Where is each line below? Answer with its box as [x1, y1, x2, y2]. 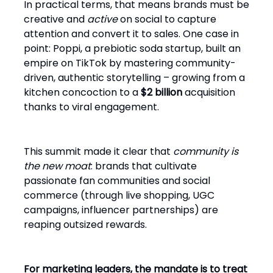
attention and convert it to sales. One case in [24, 27, 239, 41]
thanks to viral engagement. [24, 100, 159, 114]
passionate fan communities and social [24, 174, 210, 188]
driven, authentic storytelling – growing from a [24, 71, 245, 85]
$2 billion [141, 85, 182, 99]
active [87, 12, 118, 26]
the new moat [24, 159, 91, 173]
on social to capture [118, 12, 216, 26]
